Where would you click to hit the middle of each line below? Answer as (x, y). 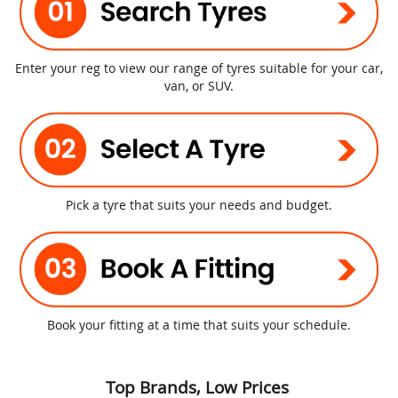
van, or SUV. (199, 85)
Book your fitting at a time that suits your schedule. (199, 324)
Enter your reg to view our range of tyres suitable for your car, (199, 68)
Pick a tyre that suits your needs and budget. (199, 205)
